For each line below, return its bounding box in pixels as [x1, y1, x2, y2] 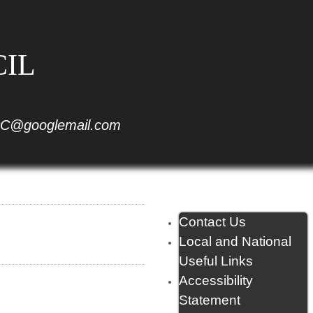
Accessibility [179, 273, 253, 288]
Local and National [179, 234, 291, 249]
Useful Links [179, 254, 253, 268]
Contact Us [179, 214, 246, 229]
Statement [179, 293, 240, 307]
